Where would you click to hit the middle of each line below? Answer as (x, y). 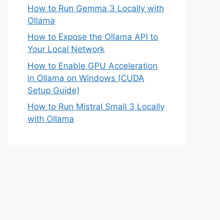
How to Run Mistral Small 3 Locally (96, 107)
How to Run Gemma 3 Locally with (96, 8)
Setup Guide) (54, 90)
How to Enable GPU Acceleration (93, 66)
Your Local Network (66, 49)
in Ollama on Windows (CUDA (86, 78)
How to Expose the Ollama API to (93, 37)
